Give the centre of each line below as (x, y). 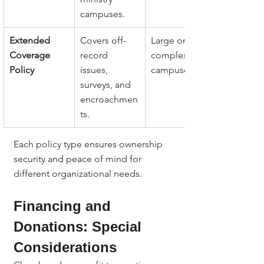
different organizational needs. (78, 174)
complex (171, 55)
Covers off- (103, 40)
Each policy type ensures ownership (89, 144)
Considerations (65, 247)
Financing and (64, 206)
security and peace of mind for (79, 159)
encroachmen (109, 99)
